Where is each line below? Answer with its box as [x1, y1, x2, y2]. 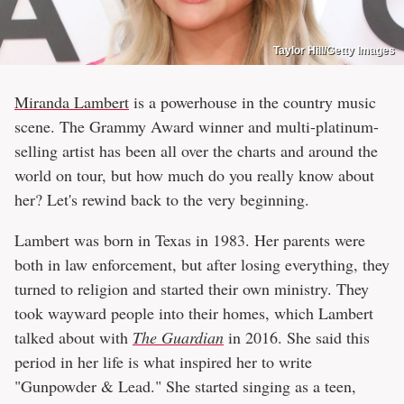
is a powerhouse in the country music [129, 91, 376, 114]
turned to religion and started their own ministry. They [14, 278, 369, 300]
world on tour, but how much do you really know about [14, 164, 374, 187]
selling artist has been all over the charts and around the [14, 140, 378, 162]
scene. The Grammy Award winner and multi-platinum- [14, 115, 379, 138]
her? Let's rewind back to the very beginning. [14, 188, 309, 211]
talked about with [14, 326, 133, 349]
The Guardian [133, 326, 224, 349]
